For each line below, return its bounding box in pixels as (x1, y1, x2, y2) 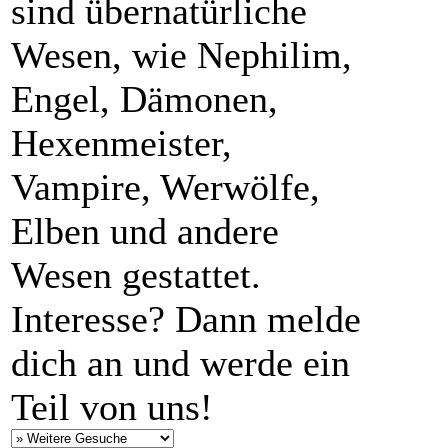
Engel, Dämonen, (11, 77, 278, 120)
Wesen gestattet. (11, 253, 261, 296)
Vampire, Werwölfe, (11, 165, 320, 208)
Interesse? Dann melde (11, 297, 361, 340)
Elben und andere (11, 209, 279, 252)
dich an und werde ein (11, 341, 350, 384)
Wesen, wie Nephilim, (11, 33, 352, 76)
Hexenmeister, (11, 121, 232, 164)
